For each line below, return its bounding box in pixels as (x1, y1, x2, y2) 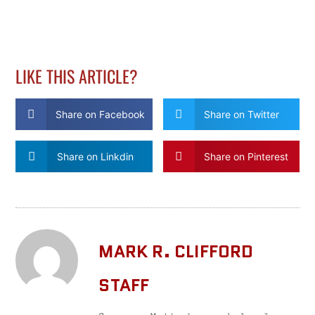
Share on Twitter (204, 108, 279, 120)
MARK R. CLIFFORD (98, 238, 254, 264)
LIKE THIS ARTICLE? (15, 63, 139, 89)
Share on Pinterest (204, 150, 288, 162)
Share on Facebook (56, 108, 146, 120)
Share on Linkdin (56, 150, 134, 162)
